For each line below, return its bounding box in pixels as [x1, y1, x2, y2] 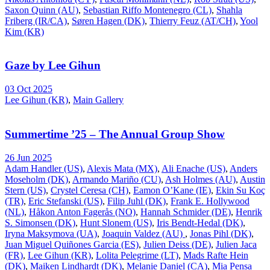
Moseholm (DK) [5, 174, 68, 184]
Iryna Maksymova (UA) [5, 228, 97, 239]
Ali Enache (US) [162, 163, 225, 174]
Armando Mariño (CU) [72, 174, 161, 184]
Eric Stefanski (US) [28, 195, 102, 206]
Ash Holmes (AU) [165, 174, 236, 184]
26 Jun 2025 [5, 152, 52, 163]
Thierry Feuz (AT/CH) [149, 15, 236, 26]
